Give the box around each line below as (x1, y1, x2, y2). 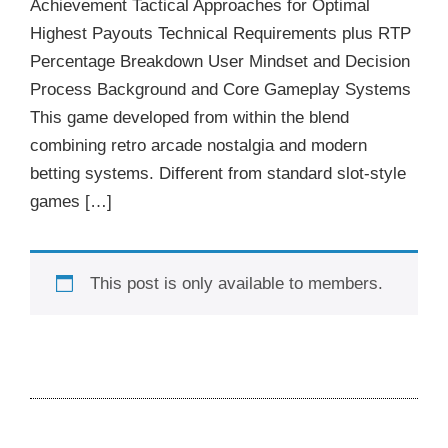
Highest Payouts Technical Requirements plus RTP (30, 23, 411, 43)
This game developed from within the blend (30, 107, 349, 127)
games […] (30, 191, 112, 211)
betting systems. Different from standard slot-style (30, 163, 406, 183)
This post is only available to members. (89, 273, 383, 293)
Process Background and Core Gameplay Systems (30, 79, 411, 99)
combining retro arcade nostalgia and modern (30, 135, 367, 155)
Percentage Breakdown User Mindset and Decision (30, 51, 410, 71)
